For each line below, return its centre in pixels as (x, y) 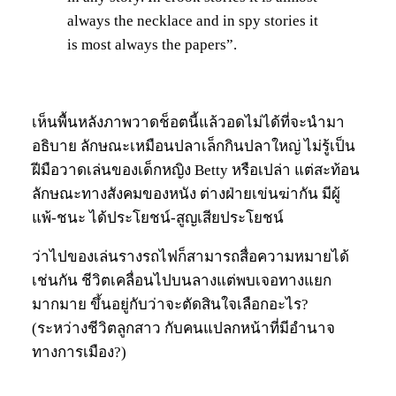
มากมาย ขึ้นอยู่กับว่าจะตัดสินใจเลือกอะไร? (170, 305)
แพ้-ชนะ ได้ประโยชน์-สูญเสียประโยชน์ (158, 218)
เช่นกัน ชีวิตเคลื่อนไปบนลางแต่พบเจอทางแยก (182, 281)
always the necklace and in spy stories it (193, 21)
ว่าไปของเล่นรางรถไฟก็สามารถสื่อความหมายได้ (190, 257)
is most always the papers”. (152, 45)
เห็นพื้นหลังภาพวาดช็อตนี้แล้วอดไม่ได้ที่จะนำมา (188, 123)
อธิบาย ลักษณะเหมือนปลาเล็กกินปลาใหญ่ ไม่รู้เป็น (194, 147)
